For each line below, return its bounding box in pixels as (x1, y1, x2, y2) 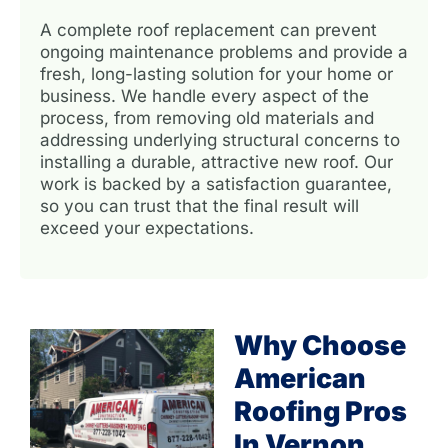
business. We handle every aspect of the (40, 85, 369, 106)
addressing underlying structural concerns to (40, 129, 400, 150)
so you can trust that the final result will (40, 195, 359, 216)
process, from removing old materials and (40, 107, 374, 128)
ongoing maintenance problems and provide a (40, 41, 408, 62)
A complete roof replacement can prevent (40, 19, 377, 40)
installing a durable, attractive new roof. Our (40, 151, 393, 172)
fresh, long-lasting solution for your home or (40, 63, 393, 84)
